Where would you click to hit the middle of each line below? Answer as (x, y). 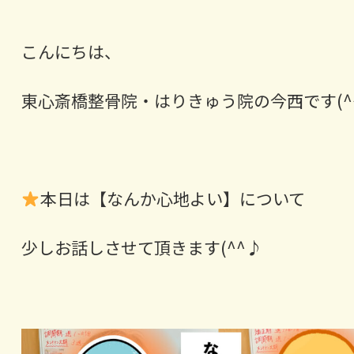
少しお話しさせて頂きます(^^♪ (141, 248)
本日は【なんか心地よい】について (172, 199)
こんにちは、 (71, 52)
